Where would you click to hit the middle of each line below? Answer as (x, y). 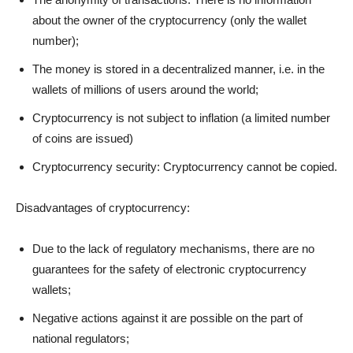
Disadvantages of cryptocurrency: (103, 207)
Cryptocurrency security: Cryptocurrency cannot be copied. (185, 166)
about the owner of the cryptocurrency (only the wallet (169, 20)
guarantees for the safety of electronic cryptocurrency (169, 269)
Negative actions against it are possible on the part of (167, 318)
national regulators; (81, 338)
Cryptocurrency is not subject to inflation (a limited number (181, 117)
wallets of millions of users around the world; (145, 89)
